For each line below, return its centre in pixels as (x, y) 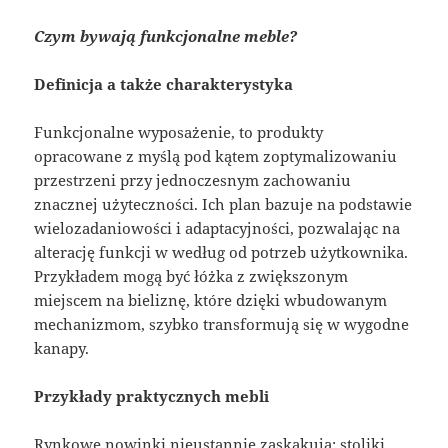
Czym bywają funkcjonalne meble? (166, 35)
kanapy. (62, 347)
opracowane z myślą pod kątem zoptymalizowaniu (216, 155)
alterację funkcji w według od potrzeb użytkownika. (221, 251)
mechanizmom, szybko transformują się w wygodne (222, 323)
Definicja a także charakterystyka (164, 83)
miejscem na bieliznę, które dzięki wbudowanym (211, 299)
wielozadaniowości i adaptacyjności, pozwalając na (217, 227)
